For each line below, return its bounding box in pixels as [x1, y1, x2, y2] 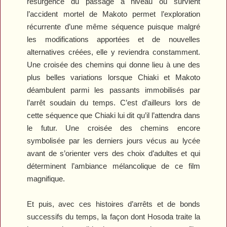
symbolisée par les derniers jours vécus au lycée [27, 136, 200, 145]
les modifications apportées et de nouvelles [27, 34, 200, 44]
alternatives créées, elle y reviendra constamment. [27, 47, 200, 56]
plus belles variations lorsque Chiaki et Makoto [27, 72, 200, 82]
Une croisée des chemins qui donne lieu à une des [27, 60, 200, 69]
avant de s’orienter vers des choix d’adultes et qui [27, 148, 200, 158]
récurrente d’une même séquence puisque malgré [27, 22, 200, 31]
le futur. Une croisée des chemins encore [27, 123, 200, 132]
